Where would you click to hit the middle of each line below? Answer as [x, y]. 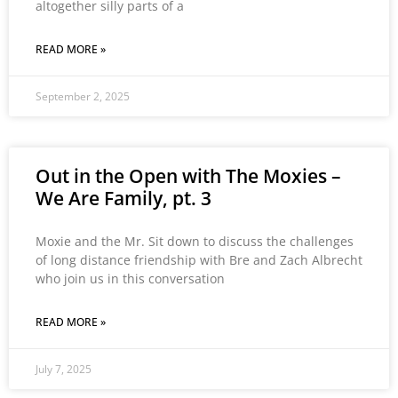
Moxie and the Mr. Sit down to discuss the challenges [195, 241]
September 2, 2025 [83, 96]
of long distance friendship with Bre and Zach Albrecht [199, 260]
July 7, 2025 [64, 369]
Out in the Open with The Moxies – [188, 176]
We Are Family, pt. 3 [123, 198]
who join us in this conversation [130, 279]
